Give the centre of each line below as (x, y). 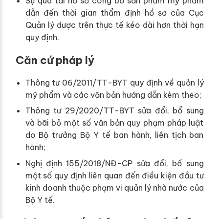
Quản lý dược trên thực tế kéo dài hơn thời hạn (114, 25)
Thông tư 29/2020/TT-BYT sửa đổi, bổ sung (114, 111)
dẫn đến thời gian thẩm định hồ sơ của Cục (114, 12)
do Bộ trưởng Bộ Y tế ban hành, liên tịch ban (114, 135)
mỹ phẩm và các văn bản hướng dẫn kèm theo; (113, 95)
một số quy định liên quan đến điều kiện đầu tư (114, 175)
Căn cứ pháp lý (55, 60)
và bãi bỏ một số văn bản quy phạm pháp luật (114, 123)
